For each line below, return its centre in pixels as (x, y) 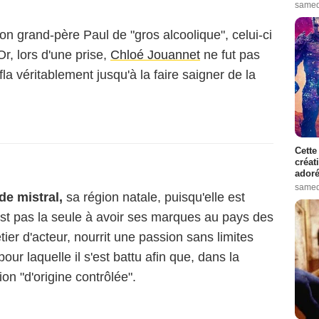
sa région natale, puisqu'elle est (154, 197)
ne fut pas (230, 55)
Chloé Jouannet (155, 55)
